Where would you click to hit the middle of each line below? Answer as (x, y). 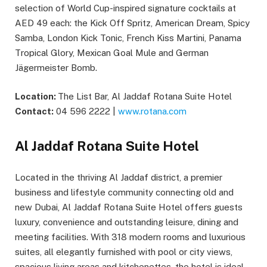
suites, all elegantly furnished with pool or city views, (124, 252)
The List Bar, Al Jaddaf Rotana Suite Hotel (145, 96)
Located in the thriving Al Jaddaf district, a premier (119, 178)
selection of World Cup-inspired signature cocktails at (125, 8)
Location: (36, 96)
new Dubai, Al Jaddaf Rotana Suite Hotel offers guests (129, 207)
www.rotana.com (152, 111)
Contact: (34, 111)
